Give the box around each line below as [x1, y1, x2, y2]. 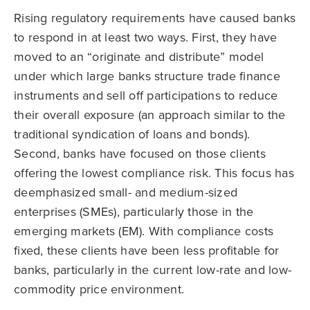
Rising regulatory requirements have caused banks [14, 9, 295, 27]
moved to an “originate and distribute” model [14, 48, 264, 66]
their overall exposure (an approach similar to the [14, 106, 286, 124]
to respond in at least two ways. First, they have [14, 28, 277, 46]
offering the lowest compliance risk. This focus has [14, 164, 294, 182]
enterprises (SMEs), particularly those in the [14, 203, 254, 221]
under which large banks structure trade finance [14, 67, 280, 85]
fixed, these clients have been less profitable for [14, 241, 280, 259]
